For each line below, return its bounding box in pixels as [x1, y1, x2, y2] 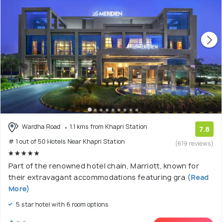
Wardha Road [20, 122, 62, 131]
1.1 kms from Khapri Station [70, 122, 147, 131]
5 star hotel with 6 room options [14, 200, 109, 209]
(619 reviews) [175, 139, 214, 148]
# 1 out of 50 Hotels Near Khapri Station [8, 137, 125, 146]
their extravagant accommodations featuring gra [8, 172, 186, 182]
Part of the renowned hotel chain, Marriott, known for [8, 161, 199, 170]
